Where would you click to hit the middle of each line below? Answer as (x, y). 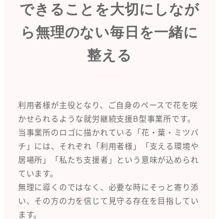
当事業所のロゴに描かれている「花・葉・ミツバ (108, 132)
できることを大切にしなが (109, 10)
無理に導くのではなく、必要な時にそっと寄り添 (108, 187)
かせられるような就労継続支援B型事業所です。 (107, 119)
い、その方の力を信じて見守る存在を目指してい (108, 201)
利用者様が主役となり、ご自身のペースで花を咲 (108, 105)
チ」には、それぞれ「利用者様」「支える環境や (108, 146)
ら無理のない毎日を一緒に (109, 33)
